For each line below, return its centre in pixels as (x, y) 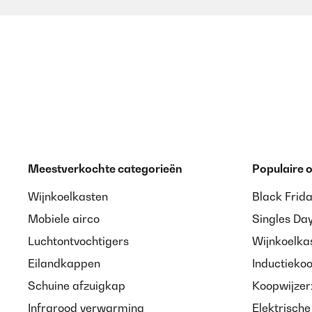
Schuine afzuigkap (77, 286)
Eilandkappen (64, 263)
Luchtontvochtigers (78, 241)
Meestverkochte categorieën (105, 169)
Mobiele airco (64, 219)
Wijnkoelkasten (68, 196)
